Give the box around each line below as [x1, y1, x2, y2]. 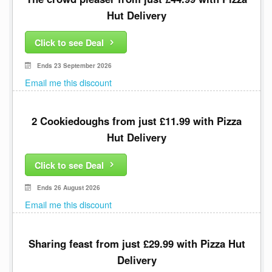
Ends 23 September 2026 [37, 61, 112, 70]
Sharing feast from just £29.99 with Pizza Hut [28, 236, 245, 251]
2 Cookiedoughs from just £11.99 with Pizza [32, 114, 242, 129]
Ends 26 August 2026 [37, 183, 100, 192]
